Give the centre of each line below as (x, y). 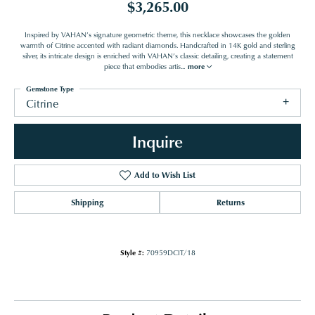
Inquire (157, 141)
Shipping (87, 202)
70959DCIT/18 (171, 253)
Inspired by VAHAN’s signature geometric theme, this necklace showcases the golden (157, 35)
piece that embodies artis (142, 66)
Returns (230, 202)
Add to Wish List (165, 175)
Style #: (132, 253)
